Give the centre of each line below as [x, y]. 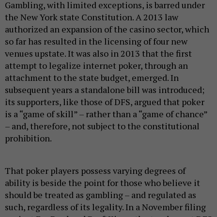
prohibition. [28, 138]
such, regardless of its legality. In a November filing [105, 207]
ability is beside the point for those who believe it [102, 183]
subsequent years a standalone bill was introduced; [105, 90]
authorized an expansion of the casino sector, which [107, 29]
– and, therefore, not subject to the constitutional [102, 126]
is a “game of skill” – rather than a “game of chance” [106, 114]
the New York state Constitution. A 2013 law [92, 17]
